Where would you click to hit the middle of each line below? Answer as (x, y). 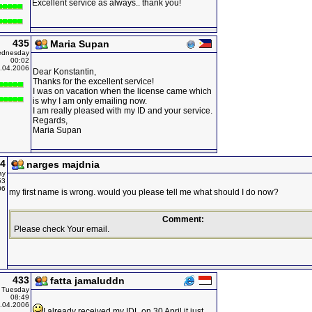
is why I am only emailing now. (90, 101)
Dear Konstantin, (64, 72)
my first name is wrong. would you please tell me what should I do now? (144, 192)
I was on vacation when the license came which (122, 91)
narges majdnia (63, 164)
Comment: (183, 219)
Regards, (50, 120)
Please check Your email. (62, 229)
